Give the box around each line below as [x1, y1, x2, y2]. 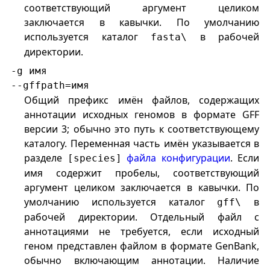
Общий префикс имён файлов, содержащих [24, 93, 260, 107]
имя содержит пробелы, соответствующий [24, 166, 260, 180]
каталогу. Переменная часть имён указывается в [24, 137, 260, 151]
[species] [67, 152, 122, 165]
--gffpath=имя [10, 80, 89, 92]
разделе [24, 151, 67, 165]
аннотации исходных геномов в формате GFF [24, 108, 260, 122]
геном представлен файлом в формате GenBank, [24, 239, 260, 253]
